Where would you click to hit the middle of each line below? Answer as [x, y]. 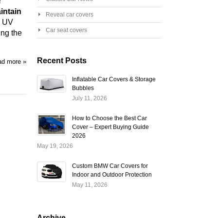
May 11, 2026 [90, 185]
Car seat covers [66, 30]
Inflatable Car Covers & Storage [114, 79]
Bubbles [83, 88]
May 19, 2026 [55, 146]
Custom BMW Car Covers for [110, 166]
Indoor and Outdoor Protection [112, 174]
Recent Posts [62, 60]
